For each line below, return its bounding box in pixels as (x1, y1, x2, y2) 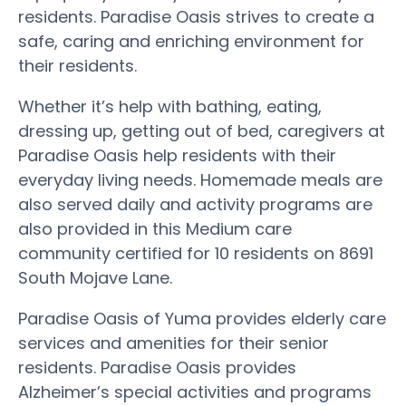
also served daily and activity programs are (18, 192, 372, 216)
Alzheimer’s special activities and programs (18, 380, 372, 403)
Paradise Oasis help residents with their (18, 143, 336, 167)
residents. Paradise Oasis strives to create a (18, 5, 374, 28)
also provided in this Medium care (18, 217, 292, 240)
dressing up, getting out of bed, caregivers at (18, 119, 385, 142)
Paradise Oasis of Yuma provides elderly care (18, 306, 386, 330)
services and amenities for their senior (18, 331, 329, 354)
